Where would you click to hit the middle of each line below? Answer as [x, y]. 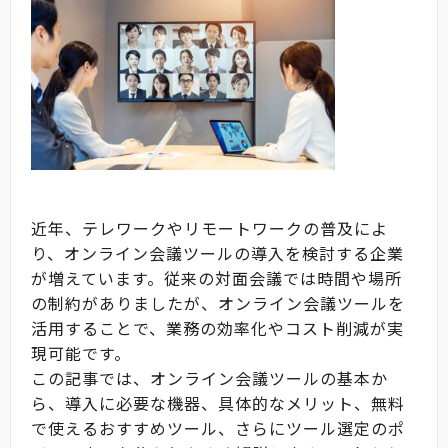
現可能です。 [81, 353]
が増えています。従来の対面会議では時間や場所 [216, 278]
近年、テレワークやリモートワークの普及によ [209, 228]
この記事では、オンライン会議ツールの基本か [209, 378]
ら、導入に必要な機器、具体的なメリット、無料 [218, 403]
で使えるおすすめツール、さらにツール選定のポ [218, 428]
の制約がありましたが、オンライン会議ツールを [218, 303]
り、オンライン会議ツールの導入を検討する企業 [217, 253]
